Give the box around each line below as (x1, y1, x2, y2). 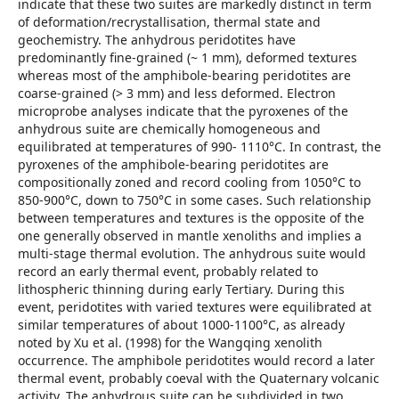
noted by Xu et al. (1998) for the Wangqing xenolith (18, 334, 322, 351)
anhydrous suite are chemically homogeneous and (18, 120, 321, 137)
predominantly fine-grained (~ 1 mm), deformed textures (18, 49, 357, 66)
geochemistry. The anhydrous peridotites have (18, 31, 296, 48)
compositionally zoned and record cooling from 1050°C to (18, 174, 361, 191)
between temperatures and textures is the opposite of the (18, 209, 364, 226)
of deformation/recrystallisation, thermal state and (18, 13, 321, 30)
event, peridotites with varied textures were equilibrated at (18, 298, 371, 315)
